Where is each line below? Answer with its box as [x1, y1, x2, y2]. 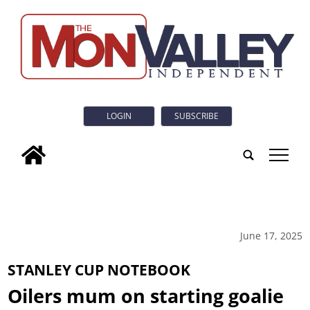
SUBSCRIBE [174, 110, 219, 122]
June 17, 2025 [239, 228, 302, 242]
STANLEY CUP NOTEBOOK [8, 260, 191, 280]
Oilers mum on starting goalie [8, 282, 284, 309]
